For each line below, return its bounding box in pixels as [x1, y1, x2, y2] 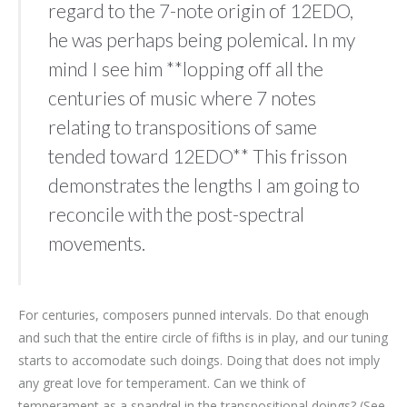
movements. [48, 231, 145, 254]
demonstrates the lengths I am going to [48, 173, 360, 196]
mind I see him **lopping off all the [48, 56, 323, 80]
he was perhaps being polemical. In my [48, 27, 355, 51]
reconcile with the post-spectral [48, 202, 304, 225]
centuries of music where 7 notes [48, 85, 316, 109]
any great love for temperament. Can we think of [18, 373, 305, 392]
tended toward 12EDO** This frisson [48, 144, 347, 167]
